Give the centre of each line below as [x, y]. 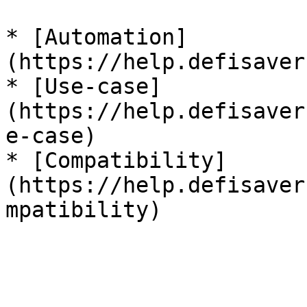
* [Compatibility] [116, 160]
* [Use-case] [84, 86]
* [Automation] [97, 37]
